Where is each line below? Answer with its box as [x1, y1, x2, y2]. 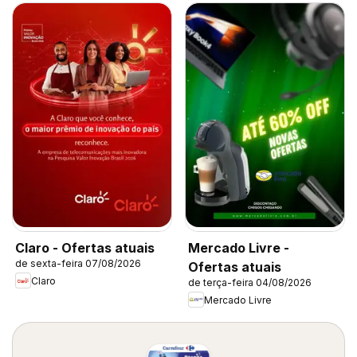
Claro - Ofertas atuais [15, 240, 155, 257]
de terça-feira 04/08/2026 [188, 277, 312, 289]
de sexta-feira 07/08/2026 [15, 257, 141, 270]
